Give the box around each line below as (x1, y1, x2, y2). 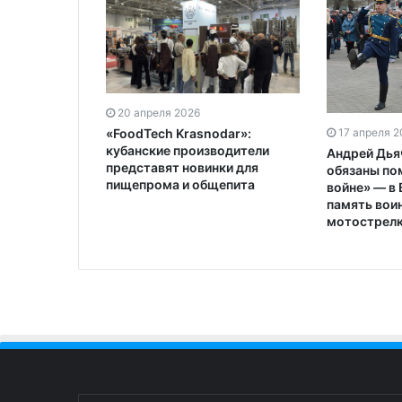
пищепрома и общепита (106, 176, 255, 192)
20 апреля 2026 (118, 105, 200, 119)
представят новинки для (106, 159, 258, 175)
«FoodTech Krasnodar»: (106, 125, 251, 141)
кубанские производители (106, 142, 269, 158)
